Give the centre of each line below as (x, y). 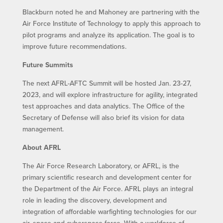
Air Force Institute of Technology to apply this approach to (111, 23)
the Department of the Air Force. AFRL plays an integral (108, 188)
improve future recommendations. (74, 46)
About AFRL (41, 147)
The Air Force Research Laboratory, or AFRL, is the (101, 166)
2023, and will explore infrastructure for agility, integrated (110, 94)
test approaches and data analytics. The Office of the (103, 106)
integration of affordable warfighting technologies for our (109, 211)
